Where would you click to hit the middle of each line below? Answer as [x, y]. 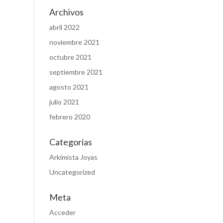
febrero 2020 [69, 117]
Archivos [66, 12]
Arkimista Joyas [73, 157]
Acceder [62, 213]
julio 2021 [64, 102]
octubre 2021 [70, 57]
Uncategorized [72, 172]
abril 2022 [64, 27]
